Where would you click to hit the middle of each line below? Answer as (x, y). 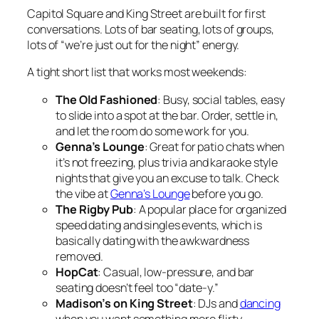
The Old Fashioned (107, 99)
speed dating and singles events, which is (159, 225)
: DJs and (216, 303)
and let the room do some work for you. (153, 131)
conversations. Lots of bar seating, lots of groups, (151, 30)
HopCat (77, 272)
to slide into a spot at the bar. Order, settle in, (167, 115)
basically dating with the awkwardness (153, 240)
